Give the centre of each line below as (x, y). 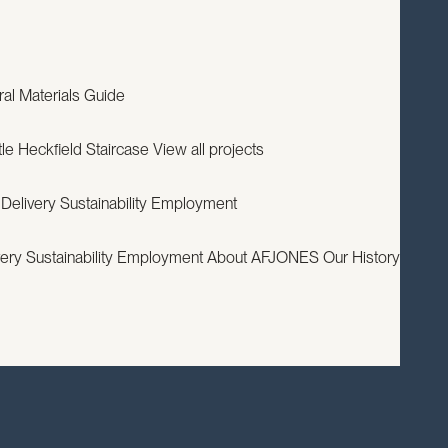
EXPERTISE (115, 51)
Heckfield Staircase (83, 149)
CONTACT (335, 51)
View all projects (208, 149)
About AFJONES (263, 257)
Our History (361, 257)
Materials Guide (72, 95)
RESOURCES (222, 51)
